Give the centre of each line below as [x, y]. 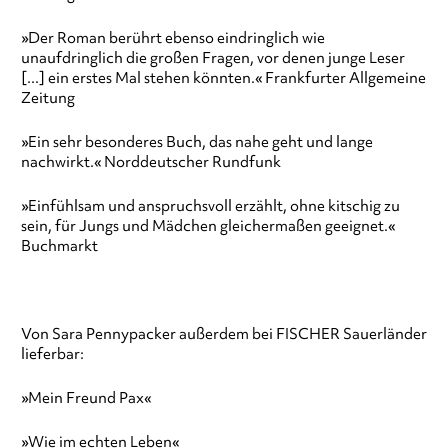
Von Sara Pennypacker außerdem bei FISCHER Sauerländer [223, 334]
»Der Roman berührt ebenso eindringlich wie [172, 38]
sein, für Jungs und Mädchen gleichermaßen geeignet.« [207, 226]
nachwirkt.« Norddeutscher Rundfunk [150, 162]
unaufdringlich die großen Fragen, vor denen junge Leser [212, 58]
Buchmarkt [59, 246]
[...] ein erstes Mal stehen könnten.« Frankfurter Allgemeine [223, 78]
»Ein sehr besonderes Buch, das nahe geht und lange [196, 142]
